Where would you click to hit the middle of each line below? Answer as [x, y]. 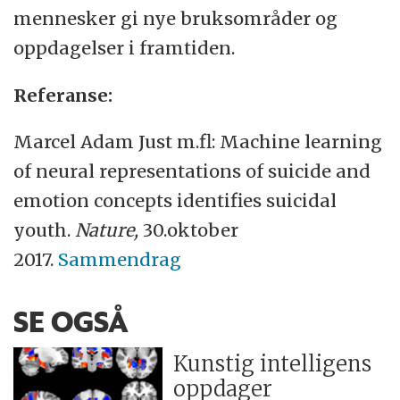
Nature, [109, 230]
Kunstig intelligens [273, 364]
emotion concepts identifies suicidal [175, 201]
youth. [45, 230]
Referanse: [63, 95]
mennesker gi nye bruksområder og [176, 18]
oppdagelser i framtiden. [125, 47]
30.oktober [191, 230]
